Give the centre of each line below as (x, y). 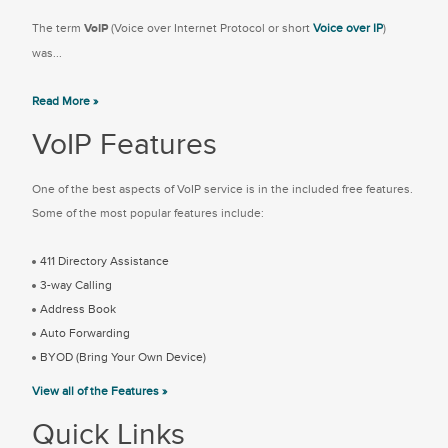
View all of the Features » (99, 391)
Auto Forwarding (83, 333)
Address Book (76, 309)
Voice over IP (348, 28)
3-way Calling (74, 285)
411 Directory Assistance (103, 261)
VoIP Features (124, 145)
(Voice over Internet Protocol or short (210, 28)
